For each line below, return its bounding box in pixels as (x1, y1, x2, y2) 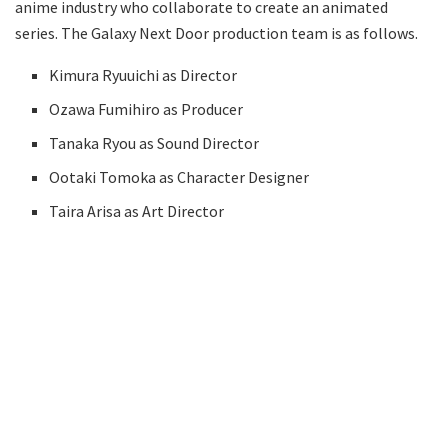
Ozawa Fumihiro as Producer (49, 98, 244, 119)
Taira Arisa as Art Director (49, 200, 228, 221)
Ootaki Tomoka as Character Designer (49, 166, 313, 187)
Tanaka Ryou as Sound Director (49, 132, 263, 153)
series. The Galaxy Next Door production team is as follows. (15, 22, 418, 43)
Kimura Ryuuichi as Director (49, 64, 241, 85)
